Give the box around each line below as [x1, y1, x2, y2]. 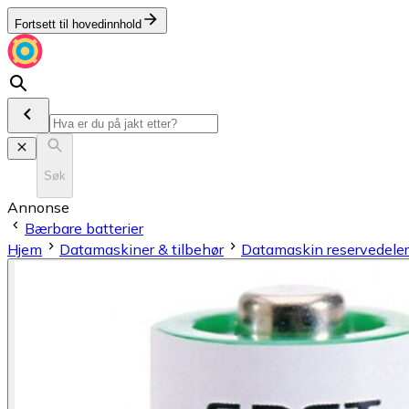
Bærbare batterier [25, 218, 143, 237]
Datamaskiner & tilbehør [59, 239, 224, 258]
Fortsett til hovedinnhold [15, 17, 142, 31]
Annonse [7, 197, 69, 216]
